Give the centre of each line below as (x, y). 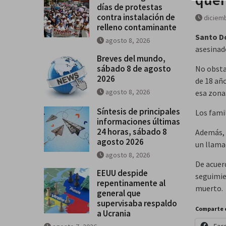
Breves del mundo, (131, 58)
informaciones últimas (138, 121)
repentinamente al (131, 183)
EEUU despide (122, 173)
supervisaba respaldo (137, 203)
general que (119, 193)
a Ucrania (114, 213)
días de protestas (130, 7)
